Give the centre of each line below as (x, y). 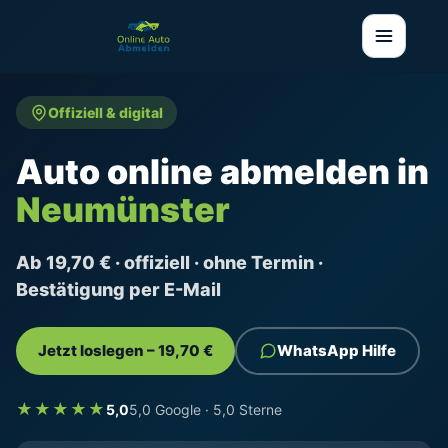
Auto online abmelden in (222, 171)
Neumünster (123, 209)
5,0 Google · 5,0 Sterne (205, 409)
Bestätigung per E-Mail (118, 289)
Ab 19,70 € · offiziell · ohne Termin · (169, 262)
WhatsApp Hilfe (336, 350)
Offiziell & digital (105, 112)
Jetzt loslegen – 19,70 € (125, 350)
